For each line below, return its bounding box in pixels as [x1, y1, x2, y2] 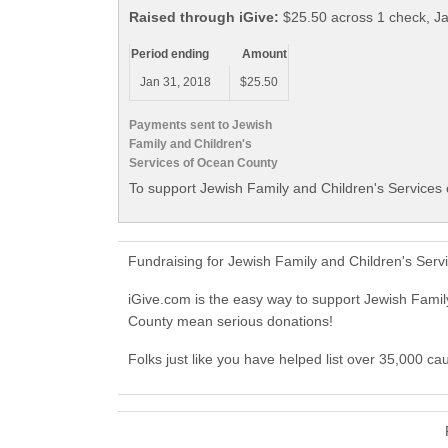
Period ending [131, 47, 209, 62]
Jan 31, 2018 [140, 75, 211, 90]
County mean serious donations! [128, 313, 333, 330]
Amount [242, 47, 287, 62]
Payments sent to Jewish [129, 117, 272, 132]
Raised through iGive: [129, 9, 279, 26]
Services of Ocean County [129, 155, 278, 170]
